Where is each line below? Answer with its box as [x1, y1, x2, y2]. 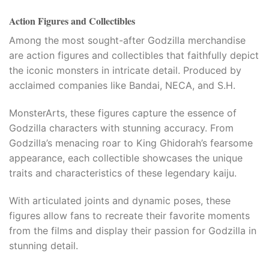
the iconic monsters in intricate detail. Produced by [9, 64, 241, 77]
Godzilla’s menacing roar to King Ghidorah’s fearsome [9, 137, 253, 150]
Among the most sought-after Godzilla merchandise [9, 34, 246, 47]
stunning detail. [9, 239, 78, 252]
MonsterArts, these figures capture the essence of [9, 107, 237, 119]
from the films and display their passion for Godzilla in [9, 224, 256, 237]
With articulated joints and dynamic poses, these [9, 194, 231, 207]
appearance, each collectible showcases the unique [9, 152, 243, 165]
